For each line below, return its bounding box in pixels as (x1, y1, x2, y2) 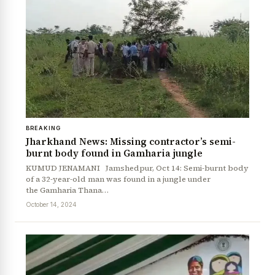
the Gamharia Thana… (26, 184, 109, 195)
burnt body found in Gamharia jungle (26, 146, 203, 160)
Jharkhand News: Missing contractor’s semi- (26, 134, 236, 148)
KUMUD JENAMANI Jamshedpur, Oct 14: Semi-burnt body (26, 162, 249, 173)
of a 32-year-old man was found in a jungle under (26, 173, 211, 184)
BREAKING (26, 124, 61, 131)
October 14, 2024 (26, 200, 77, 208)
